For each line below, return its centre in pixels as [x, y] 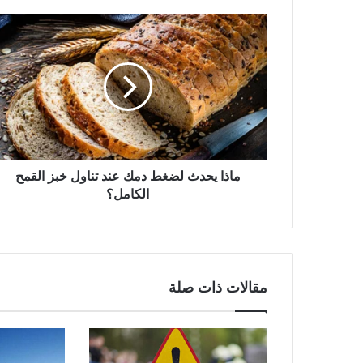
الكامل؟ [128, 194]
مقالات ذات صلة [218, 288]
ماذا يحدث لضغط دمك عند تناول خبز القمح [128, 176]
